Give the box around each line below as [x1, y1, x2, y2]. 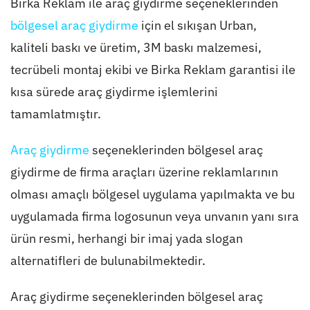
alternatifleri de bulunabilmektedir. [10, 252, 206, 268]
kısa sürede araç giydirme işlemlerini [10, 83, 218, 100]
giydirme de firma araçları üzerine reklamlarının [10, 163, 278, 180]
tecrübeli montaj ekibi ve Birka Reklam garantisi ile [10, 61, 295, 77]
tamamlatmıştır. [10, 105, 101, 122]
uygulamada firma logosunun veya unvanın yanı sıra [10, 208, 299, 224]
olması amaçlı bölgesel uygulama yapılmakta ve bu [10, 185, 295, 202]
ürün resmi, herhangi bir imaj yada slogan [10, 230, 243, 246]
